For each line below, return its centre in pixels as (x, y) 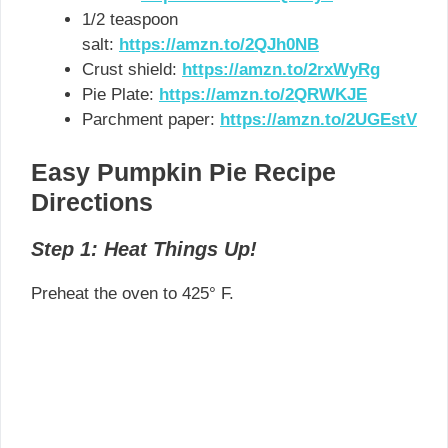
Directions (92, 202)
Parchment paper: (151, 119)
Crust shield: (132, 69)
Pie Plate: (120, 94)
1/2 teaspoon (130, 19)
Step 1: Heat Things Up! (144, 249)
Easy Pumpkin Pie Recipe (183, 172)
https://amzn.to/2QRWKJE (263, 94)
